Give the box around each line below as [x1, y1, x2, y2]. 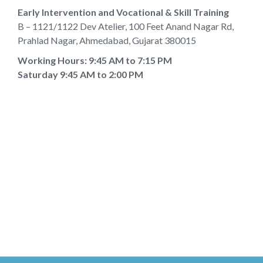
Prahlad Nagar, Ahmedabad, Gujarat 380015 [18, 35, 196, 46]
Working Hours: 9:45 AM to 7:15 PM [18, 55, 172, 66]
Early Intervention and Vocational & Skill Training [18, 6, 229, 18]
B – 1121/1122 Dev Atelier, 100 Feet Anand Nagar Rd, [18, 21, 234, 32]
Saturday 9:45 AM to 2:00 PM [18, 69, 143, 80]
